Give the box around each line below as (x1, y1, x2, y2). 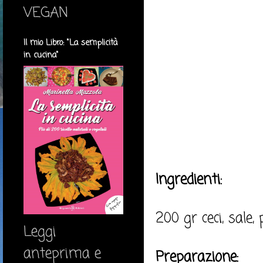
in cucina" (23, 49, 59, 62)
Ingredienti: (156, 169, 222, 191)
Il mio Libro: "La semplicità (23, 37, 117, 49)
